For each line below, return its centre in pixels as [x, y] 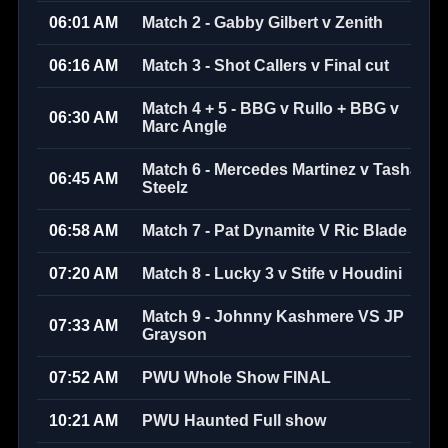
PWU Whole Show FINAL [236, 377]
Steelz [165, 187]
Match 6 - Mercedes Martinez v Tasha [280, 169]
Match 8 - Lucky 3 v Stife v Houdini [272, 273]
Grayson [174, 334]
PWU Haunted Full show [234, 420]
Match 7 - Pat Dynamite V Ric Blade [274, 230]
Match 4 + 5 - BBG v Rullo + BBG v [270, 108]
